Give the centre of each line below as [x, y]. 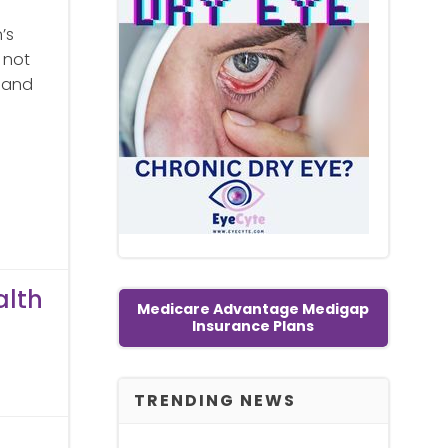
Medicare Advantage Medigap [253, 308]
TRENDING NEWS [214, 400]
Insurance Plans [253, 325]
